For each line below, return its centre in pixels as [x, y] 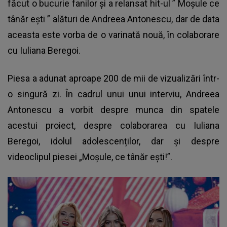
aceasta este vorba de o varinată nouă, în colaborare [113, 35]
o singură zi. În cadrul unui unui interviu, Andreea [113, 94]
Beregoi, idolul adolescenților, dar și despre [113, 141]
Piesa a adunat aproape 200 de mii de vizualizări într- [113, 79]
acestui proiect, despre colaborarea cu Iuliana [113, 126]
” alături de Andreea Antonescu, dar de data [133, 19]
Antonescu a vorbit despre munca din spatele [113, 110]
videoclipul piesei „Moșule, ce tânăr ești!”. [90, 157]
